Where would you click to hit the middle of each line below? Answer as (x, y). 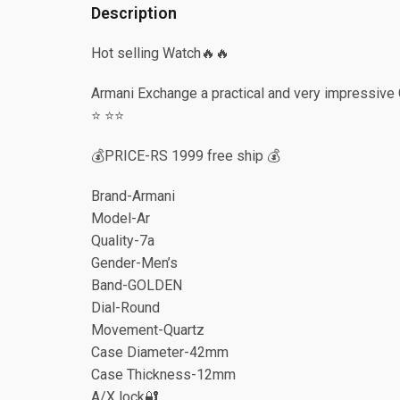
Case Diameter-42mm (160, 353)
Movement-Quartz (148, 330)
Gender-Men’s (134, 263)
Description (134, 13)
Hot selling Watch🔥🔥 (160, 54)
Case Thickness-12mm (163, 375)
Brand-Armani (133, 196)
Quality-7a (123, 241)
